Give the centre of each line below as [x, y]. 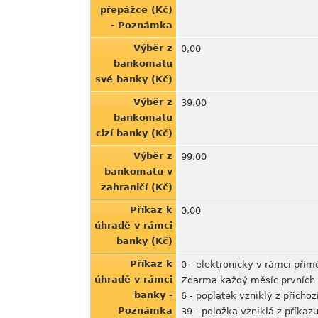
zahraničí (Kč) [137, 187]
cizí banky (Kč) [134, 133]
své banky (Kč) [134, 79]
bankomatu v [138, 171]
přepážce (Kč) [136, 10]
